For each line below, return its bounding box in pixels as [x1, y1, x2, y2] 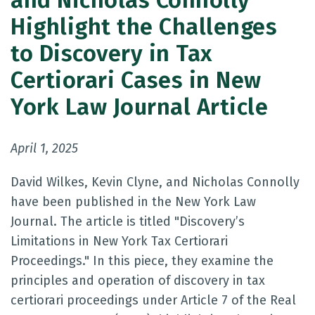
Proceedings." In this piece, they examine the [11, 253, 274, 269]
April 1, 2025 [11, 141, 78, 156]
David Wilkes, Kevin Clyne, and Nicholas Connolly [11, 174, 300, 190]
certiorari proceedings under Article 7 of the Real [11, 292, 296, 308]
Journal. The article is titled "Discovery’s [11, 214, 245, 229]
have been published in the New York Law [11, 194, 256, 210]
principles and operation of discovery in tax [11, 273, 265, 288]
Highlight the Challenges [11, 13, 277, 41]
